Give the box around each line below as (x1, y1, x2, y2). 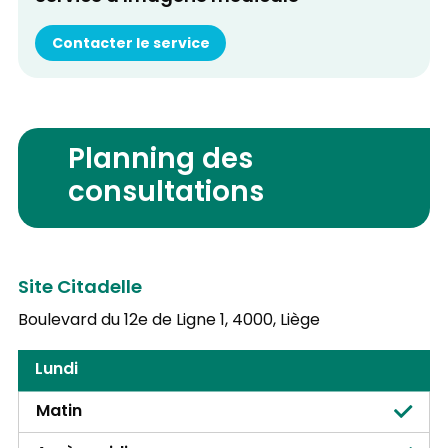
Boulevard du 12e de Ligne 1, (17, 307, 228, 334)
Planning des (68, 138, 254, 185)
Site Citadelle (17, 273, 142, 305)
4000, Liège (231, 307, 320, 334)
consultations (68, 171, 265, 218)
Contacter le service (51, 31, 210, 57)
